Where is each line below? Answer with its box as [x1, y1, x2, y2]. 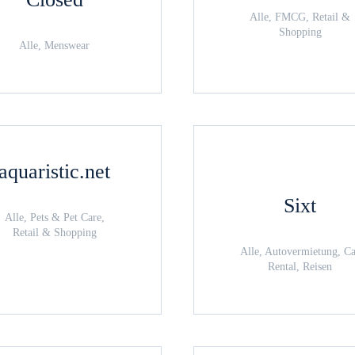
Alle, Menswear [19, 40, 90, 52]
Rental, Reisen [268, 261, 333, 273]
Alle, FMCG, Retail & [250, 11, 351, 23]
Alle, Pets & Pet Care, [4, 212, 105, 223]
